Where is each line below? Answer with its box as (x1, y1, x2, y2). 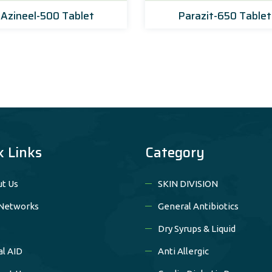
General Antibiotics (158, 201, 239, 212)
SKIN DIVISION (158, 178, 218, 189)
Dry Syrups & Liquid (158, 223, 236, 234)
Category (145, 141, 205, 164)
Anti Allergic (158, 246, 209, 257)
